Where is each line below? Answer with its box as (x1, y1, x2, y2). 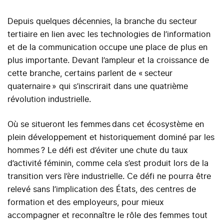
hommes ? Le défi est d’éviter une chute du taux (7, 146, 188, 155)
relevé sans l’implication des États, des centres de (7, 185, 196, 194)
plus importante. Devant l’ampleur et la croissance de (7, 56, 209, 65)
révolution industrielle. (7, 95, 91, 104)
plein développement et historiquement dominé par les (7, 133, 214, 142)
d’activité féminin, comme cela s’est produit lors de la (7, 159, 208, 168)
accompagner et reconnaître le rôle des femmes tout (7, 211, 207, 220)
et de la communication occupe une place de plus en (7, 43, 207, 52)
